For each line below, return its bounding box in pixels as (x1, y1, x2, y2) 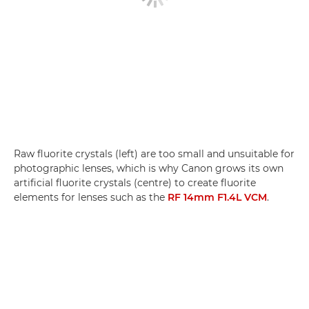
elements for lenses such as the (14, 190, 168, 203)
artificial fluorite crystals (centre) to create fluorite (14, 176, 256, 189)
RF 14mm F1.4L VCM (168, 190, 267, 203)
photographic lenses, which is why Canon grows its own (14, 161, 283, 175)
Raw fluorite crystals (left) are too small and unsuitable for (14, 147, 295, 160)
